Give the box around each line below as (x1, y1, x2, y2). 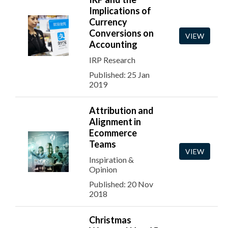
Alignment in (89, 116, 141, 127)
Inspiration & (89, 155, 134, 164)
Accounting (89, 39, 137, 50)
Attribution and (89, 105, 154, 116)
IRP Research (89, 55, 135, 65)
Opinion (89, 164, 117, 174)
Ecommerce (89, 127, 137, 138)
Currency (89, 16, 127, 27)
